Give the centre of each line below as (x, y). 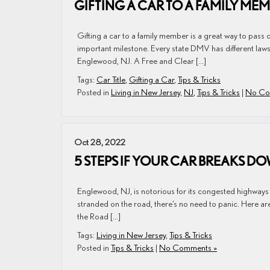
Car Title (111, 79)
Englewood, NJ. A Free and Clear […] (142, 61)
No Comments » (188, 247)
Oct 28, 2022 (100, 142)
